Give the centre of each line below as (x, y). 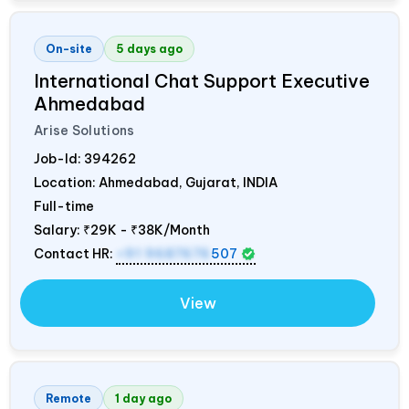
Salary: (58, 230)
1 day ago (143, 398)
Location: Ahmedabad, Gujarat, (138, 182)
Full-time (64, 206)
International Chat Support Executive (202, 80)
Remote (68, 398)
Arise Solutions (84, 130)
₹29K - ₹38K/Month (147, 230)
